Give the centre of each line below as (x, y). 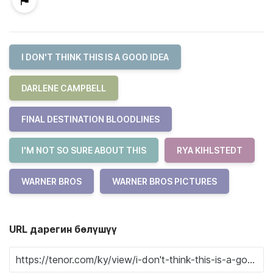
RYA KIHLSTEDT (210, 150)
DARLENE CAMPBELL (64, 88)
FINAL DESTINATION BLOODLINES (90, 119)
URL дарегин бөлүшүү (63, 229)
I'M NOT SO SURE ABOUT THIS (84, 150)
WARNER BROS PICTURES (165, 181)
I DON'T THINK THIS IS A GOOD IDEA (95, 57)
